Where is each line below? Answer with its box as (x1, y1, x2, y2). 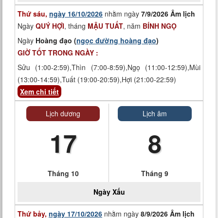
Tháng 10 (47, 168, 79, 178)
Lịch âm (143, 109, 167, 118)
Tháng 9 (141, 168, 168, 178)
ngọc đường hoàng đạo (76, 36, 156, 45)
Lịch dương (46, 109, 80, 118)
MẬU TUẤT (88, 21, 123, 31)
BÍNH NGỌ (143, 21, 177, 31)
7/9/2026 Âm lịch (141, 9, 195, 18)
